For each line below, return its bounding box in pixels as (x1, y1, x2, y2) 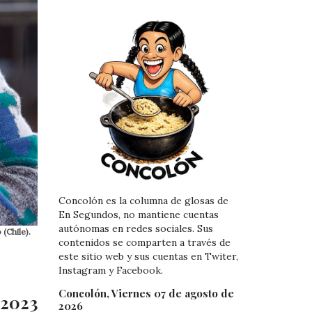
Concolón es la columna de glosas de (58, 194, 228, 208)
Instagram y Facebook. (58, 264, 163, 277)
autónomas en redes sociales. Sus (58, 222, 213, 235)
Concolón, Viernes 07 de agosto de (58, 286, 234, 300)
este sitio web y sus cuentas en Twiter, (58, 250, 238, 263)
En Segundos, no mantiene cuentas (58, 208, 219, 221)
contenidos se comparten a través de (58, 236, 231, 249)
